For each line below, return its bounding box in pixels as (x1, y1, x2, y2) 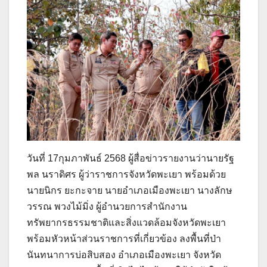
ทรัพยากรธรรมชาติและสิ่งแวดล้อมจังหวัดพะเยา (27, 218, 226, 228)
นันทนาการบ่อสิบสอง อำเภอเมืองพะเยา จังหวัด (27, 250, 221, 260)
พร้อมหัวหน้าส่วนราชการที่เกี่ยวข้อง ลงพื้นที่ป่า (27, 234, 221, 244)
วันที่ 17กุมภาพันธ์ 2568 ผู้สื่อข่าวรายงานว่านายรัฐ (27, 153, 234, 164)
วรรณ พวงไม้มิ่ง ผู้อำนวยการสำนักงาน (27, 201, 187, 212)
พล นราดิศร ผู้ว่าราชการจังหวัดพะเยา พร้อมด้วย (27, 169, 226, 180)
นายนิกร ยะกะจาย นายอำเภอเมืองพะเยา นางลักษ (27, 185, 232, 196)
